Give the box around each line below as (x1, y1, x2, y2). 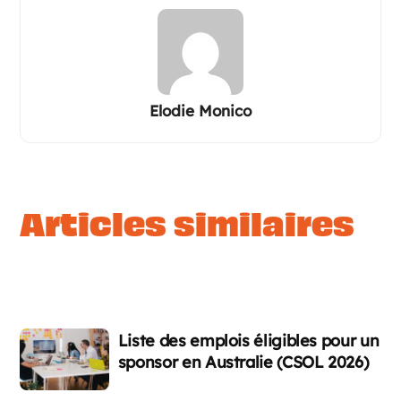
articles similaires (44, 201, 354, 249)
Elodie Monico (149, 101, 252, 120)
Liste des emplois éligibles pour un (117, 330, 380, 351)
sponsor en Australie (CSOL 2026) (117, 352, 370, 372)
